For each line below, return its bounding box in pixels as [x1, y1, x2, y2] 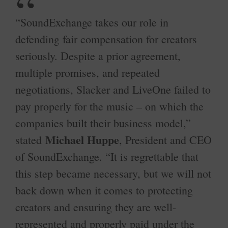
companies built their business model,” [15, 116, 191, 130]
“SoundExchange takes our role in [15, 15, 168, 30]
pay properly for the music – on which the [15, 99, 204, 113]
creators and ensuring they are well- [15, 199, 176, 214]
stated [15, 132, 45, 147]
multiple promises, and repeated [15, 65, 160, 80]
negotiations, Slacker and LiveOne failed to [15, 82, 211, 97]
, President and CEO [119, 132, 212, 147]
